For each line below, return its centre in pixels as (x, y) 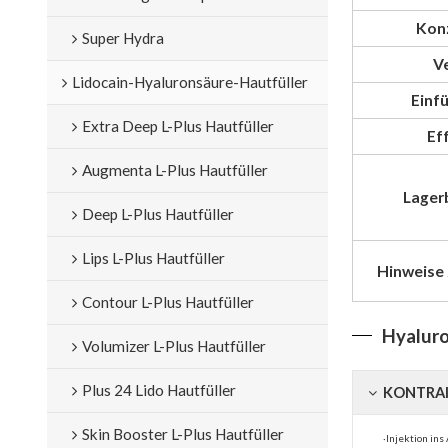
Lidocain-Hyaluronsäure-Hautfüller (189, 81)
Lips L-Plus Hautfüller (153, 257)
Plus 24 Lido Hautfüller (158, 389)
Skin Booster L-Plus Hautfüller (182, 433)
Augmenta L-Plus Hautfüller (174, 169)
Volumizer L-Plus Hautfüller (173, 345)
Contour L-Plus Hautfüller (167, 301)
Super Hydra (122, 37)
